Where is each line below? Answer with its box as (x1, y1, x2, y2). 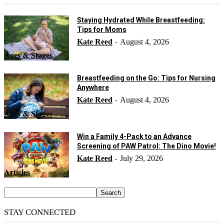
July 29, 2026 (119, 153, 163, 162)
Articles (4, 165, 30, 177)
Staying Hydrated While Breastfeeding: (76, 15, 205, 24)
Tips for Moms (76, 25, 126, 33)
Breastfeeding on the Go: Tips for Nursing (76, 74, 215, 82)
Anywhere (76, 83, 109, 92)
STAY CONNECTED (4, 207, 75, 217)
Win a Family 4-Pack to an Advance (76, 132, 191, 140)
